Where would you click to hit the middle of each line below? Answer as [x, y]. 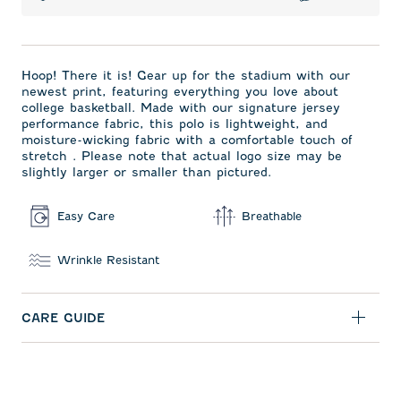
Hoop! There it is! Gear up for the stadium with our [186, 75]
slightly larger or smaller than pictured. [146, 172]
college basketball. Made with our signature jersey [181, 107]
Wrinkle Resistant [108, 260]
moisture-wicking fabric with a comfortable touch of [187, 140]
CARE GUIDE [63, 318]
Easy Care [86, 216]
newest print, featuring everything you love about [180, 91]
